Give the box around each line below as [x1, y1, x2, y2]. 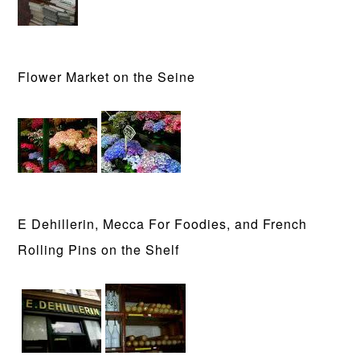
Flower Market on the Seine [18, 67, 196, 86]
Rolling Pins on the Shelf [18, 240, 180, 259]
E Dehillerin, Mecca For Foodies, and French [18, 215, 308, 233]
